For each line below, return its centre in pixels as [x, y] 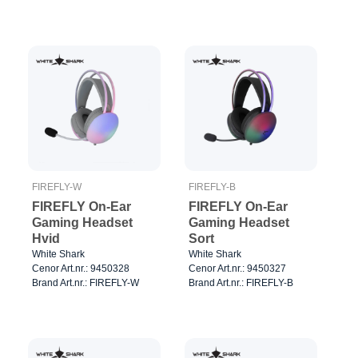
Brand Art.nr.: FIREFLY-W [86, 283]
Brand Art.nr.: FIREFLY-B [241, 283]
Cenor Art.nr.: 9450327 [237, 269]
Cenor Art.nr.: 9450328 [81, 269]
